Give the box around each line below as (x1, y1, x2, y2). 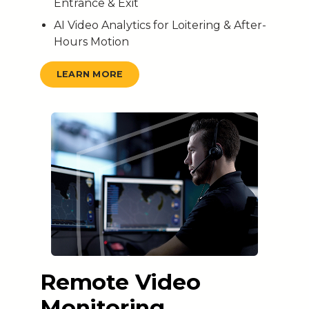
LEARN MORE (56, 68, 123, 79)
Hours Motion (53, 34, 129, 48)
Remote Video (39, 268, 201, 295)
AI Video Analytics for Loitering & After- (53, 18, 266, 32)
